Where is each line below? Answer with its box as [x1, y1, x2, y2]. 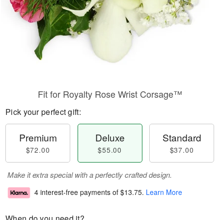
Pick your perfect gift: [5, 106, 81, 117]
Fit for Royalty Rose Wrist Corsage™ [38, 87, 182, 100]
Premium [19, 131, 57, 144]
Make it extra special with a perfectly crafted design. [7, 169, 172, 180]
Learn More [146, 187, 182, 197]
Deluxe [95, 131, 125, 144]
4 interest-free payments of [34, 187, 120, 197]
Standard [162, 131, 201, 144]
